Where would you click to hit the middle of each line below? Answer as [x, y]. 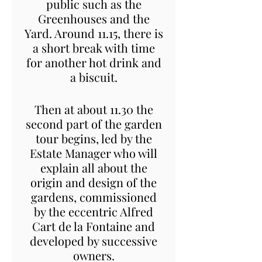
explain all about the [94, 167]
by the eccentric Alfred [94, 211]
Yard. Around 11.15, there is [94, 33]
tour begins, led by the [94, 138]
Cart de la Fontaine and [94, 226]
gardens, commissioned [94, 196]
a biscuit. [94, 77]
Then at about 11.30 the [94, 109]
